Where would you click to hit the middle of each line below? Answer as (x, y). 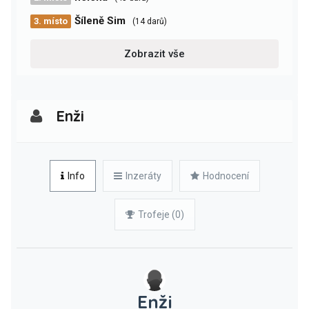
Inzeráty (143, 176)
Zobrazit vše (154, 54)
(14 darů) (150, 21)
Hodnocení (226, 176)
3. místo (51, 21)
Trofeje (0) (161, 215)
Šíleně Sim (100, 21)
